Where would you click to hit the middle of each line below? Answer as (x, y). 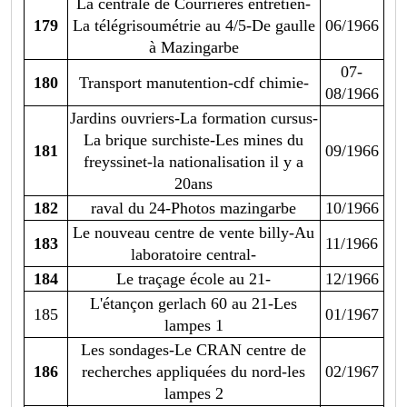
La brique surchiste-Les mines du (194, 140)
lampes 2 (194, 394)
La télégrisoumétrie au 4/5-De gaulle (194, 26)
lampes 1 (194, 326)
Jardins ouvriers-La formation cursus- (194, 119)
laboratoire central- (194, 255)
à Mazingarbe (194, 48)
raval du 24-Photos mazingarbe (194, 208)
